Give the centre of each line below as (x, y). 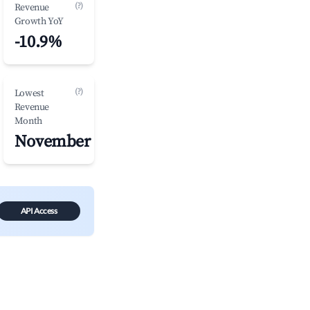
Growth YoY (39, 21)
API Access (39, 211)
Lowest (29, 93)
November (52, 142)
